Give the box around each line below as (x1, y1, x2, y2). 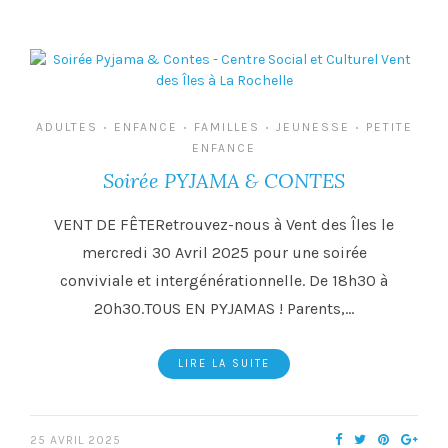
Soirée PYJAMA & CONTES (103, 168, 345, 194)
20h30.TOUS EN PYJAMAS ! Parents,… (94, 299, 354, 319)
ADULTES (35, 120, 98, 135)
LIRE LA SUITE (178, 357, 270, 371)
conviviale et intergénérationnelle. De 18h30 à (60, 271, 388, 291)
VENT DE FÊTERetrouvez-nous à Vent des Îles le (54, 215, 394, 235)
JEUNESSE (275, 120, 350, 135)
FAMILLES (193, 120, 260, 135)
